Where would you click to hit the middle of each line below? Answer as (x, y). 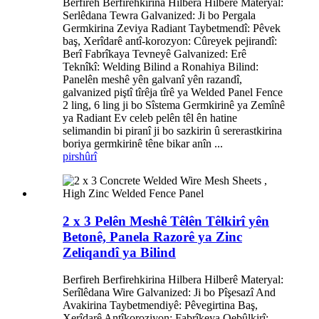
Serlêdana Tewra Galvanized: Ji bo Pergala (159, 15)
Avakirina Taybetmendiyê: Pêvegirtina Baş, (160, 305)
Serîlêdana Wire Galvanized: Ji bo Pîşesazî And (169, 293)
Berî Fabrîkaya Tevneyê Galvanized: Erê (155, 53)
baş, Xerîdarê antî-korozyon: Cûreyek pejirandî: (170, 41)
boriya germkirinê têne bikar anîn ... (143, 143)
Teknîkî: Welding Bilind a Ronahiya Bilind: (161, 66)
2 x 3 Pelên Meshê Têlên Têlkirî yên (166, 221)
